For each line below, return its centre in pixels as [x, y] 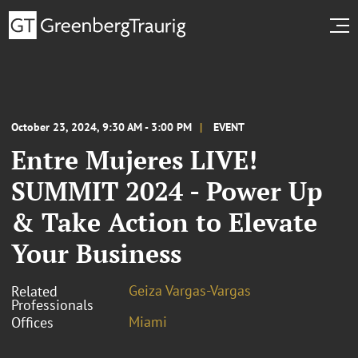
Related [34, 291]
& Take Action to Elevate [164, 222]
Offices [32, 322]
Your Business [96, 253]
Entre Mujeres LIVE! [134, 159]
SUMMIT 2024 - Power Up [167, 191]
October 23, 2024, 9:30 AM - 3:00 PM [101, 127]
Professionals [52, 304]
